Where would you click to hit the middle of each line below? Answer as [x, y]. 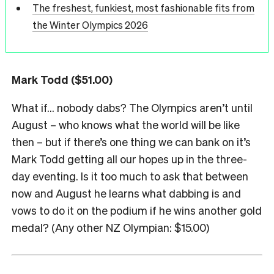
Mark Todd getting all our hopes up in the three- [129, 158]
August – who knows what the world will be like [126, 124]
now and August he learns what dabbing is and [126, 193]
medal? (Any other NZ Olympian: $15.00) [110, 227]
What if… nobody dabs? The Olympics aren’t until [132, 107]
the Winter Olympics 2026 [90, 25]
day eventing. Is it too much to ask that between [130, 176]
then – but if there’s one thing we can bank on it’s [131, 141]
